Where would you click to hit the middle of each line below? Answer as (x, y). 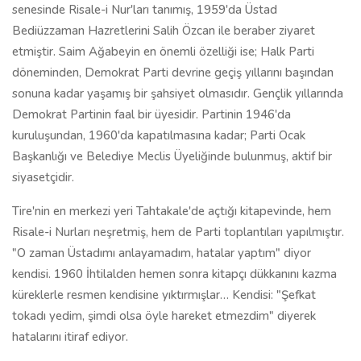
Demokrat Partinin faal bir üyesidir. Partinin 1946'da (151, 114)
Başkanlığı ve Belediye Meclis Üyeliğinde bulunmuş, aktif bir (172, 156)
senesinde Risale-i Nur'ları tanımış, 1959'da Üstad (145, 10)
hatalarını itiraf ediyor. (70, 337)
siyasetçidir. (43, 177)
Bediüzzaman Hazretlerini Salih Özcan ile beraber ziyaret (164, 31)
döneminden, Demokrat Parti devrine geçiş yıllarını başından (173, 73)
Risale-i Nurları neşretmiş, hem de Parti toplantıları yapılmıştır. (178, 232)
